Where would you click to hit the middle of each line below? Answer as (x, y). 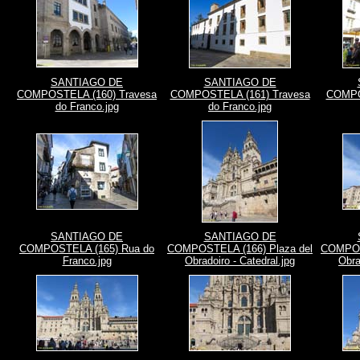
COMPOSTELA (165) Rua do (87, 249)
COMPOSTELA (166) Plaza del (240, 249)
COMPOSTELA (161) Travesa (240, 94)
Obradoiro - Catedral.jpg (240, 261)
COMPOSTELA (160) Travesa (87, 94)
